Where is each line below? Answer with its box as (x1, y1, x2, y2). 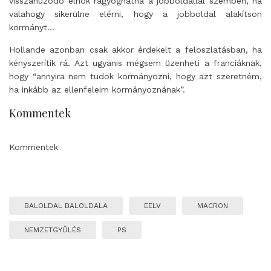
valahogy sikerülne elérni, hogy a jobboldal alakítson (9, 9, 262, 19)
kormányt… (9, 22, 54, 32)
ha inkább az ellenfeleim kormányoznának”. (9, 85, 188, 94)
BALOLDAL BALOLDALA (24, 201, 108, 210)
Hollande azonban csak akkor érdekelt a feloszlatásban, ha (9, 45, 262, 54)
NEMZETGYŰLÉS (24, 226, 81, 234)
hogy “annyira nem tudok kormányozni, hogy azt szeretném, (9, 71, 262, 81)
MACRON (197, 201, 228, 210)
